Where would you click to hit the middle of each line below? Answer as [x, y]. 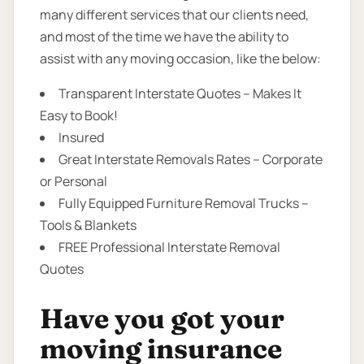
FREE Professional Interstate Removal [169, 247]
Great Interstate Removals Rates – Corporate [191, 160]
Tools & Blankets [88, 225]
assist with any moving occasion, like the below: [180, 59]
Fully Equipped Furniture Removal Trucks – [184, 204]
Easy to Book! [79, 116]
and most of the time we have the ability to [164, 37]
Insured [81, 138]
